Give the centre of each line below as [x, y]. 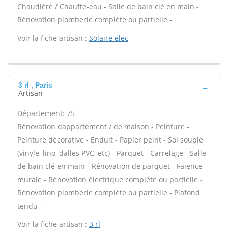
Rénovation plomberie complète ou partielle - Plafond [109, 193]
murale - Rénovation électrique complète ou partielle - [110, 179]
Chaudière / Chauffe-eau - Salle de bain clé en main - [108, 6]
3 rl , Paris [35, 85]
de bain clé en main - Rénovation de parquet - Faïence [110, 166]
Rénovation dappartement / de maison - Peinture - [103, 126]
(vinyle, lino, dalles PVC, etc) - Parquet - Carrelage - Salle [112, 153]
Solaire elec [109, 38]
